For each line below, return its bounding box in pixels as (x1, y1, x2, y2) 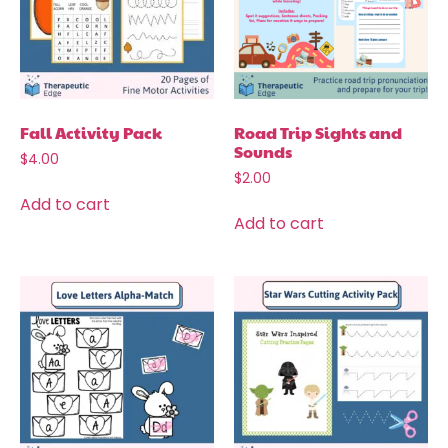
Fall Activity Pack (20, 120, 162, 144)
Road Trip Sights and (234, 120, 402, 144)
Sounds (234, 139, 292, 163)
